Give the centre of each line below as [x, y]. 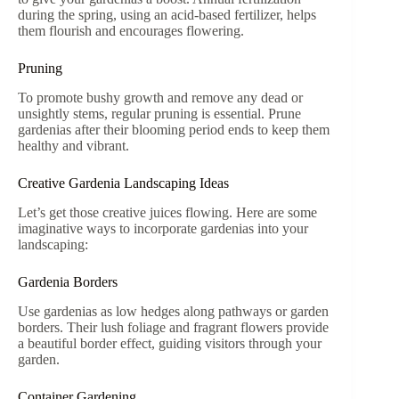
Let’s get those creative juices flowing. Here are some [167, 212]
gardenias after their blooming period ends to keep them [174, 130]
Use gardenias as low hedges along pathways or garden [173, 311]
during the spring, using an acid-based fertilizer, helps [167, 15]
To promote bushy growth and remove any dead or [160, 98]
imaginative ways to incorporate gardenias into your [163, 228]
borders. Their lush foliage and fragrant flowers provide [173, 327]
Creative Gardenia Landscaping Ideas [123, 183]
